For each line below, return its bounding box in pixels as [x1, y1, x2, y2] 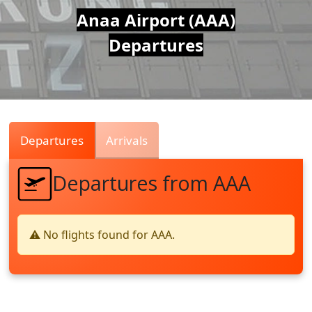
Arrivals [106, 132, 148, 149]
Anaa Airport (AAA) [76, 8, 235, 32]
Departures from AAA [52, 169, 251, 196]
